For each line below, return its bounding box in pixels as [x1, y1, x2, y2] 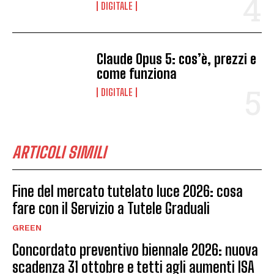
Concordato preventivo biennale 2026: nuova [12, 240, 258, 259]
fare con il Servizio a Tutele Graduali [12, 199, 210, 217]
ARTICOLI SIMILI [12, 142, 106, 162]
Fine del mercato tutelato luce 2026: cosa [12, 182, 243, 200]
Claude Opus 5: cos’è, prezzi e [97, 50, 257, 67]
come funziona [97, 65, 177, 82]
